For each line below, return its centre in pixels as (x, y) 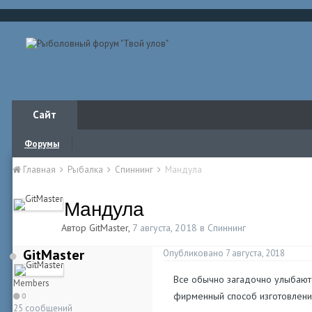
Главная (39, 170)
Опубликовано (194, 253)
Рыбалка (86, 170)
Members (31, 283)
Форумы (42, 144)
